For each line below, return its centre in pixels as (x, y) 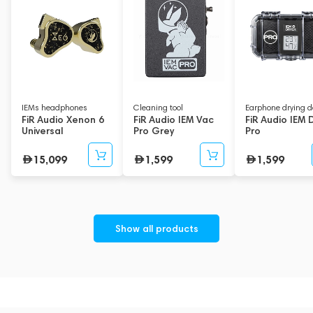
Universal (42, 131)
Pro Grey (154, 131)
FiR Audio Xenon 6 (63, 120)
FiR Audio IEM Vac (174, 120)
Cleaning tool (158, 108)
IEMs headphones (54, 108)
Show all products (156, 228)
